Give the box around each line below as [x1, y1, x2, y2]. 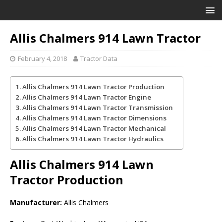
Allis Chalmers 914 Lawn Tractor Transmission [22, 103, 173, 112]
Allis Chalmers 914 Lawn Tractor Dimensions [22, 113, 166, 122]
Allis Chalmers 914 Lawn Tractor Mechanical [22, 124, 166, 133]
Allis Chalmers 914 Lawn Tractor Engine [22, 93, 151, 102]
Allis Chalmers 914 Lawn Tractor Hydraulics [22, 134, 164, 143]
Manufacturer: [10, 198, 62, 207]
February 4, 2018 [18, 54, 67, 63]
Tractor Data [80, 54, 117, 63]
